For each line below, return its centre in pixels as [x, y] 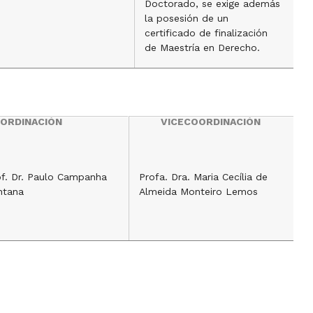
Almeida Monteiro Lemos [198, 191]
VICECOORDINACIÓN [210, 122]
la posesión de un [186, 18]
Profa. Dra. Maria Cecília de [203, 177]
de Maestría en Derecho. [202, 48]
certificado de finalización [206, 33]
